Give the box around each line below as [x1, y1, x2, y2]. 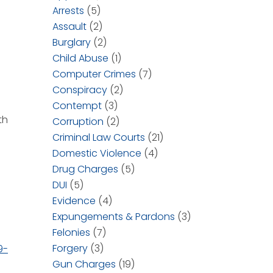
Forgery [52, 241, 88, 255]
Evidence [52, 194, 96, 208]
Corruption [52, 115, 104, 129]
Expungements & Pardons [52, 210, 175, 224]
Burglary [52, 35, 91, 49]
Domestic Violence [52, 146, 141, 160]
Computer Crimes [52, 67, 136, 81]
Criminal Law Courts [52, 130, 145, 144]
